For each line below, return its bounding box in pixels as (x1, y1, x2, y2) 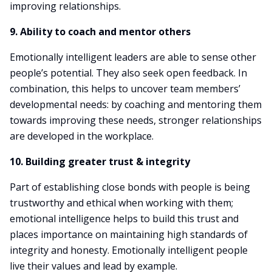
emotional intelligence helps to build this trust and (10, 212, 239, 225)
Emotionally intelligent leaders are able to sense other (10, 50, 256, 64)
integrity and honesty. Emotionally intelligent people (10, 243, 248, 257)
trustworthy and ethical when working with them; (10, 196, 233, 209)
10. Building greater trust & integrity (10, 155, 190, 168)
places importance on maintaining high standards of (10, 228, 248, 241)
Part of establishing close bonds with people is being (10, 180, 250, 194)
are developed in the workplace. (10, 129, 154, 143)
